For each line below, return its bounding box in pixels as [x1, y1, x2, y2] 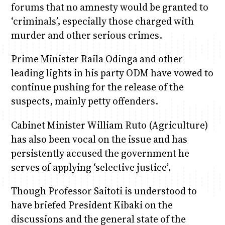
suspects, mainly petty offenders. [11, 94, 158, 108]
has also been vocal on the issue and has [11, 132, 187, 146]
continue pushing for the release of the [11, 80, 184, 94]
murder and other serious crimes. [11, 29, 162, 42]
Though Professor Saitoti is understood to [11, 184, 197, 197]
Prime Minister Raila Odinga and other [11, 52, 183, 66]
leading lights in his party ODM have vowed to [11, 66, 213, 80]
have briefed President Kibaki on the [11, 198, 173, 211]
